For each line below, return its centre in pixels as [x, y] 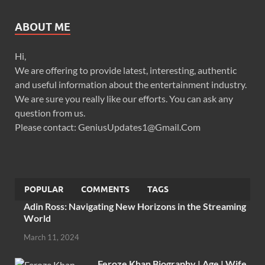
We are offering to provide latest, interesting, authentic [126, 70]
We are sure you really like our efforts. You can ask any [124, 99]
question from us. [50, 113]
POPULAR [44, 190]
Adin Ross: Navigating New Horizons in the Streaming [135, 206]
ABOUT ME [43, 27]
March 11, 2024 [51, 237]
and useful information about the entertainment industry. [131, 85]
